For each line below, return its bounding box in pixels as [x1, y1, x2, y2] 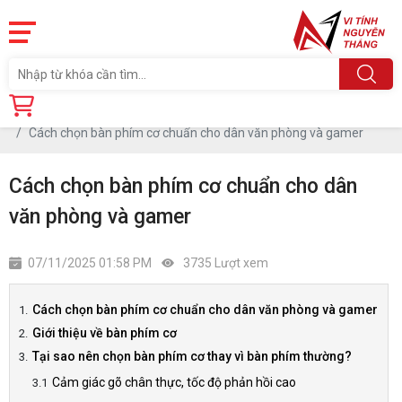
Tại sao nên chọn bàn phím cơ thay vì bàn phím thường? [32, 349, 352, 363]
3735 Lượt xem [180, 256, 268, 270]
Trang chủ [9, 107, 66, 121]
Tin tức [85, 107, 125, 121]
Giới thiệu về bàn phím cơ [32, 326, 177, 340]
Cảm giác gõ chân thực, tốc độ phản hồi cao [52, 375, 296, 389]
